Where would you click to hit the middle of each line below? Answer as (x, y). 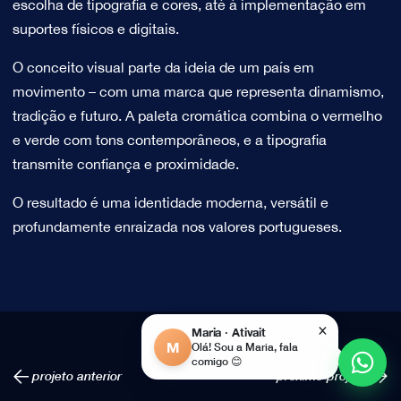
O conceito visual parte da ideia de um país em (163, 67)
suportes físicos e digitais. (95, 29)
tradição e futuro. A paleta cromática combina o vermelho (197, 115)
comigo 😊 (217, 361)
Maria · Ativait (229, 332)
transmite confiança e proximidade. (125, 164)
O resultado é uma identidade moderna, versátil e (170, 202)
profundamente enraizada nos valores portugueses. (177, 226)
